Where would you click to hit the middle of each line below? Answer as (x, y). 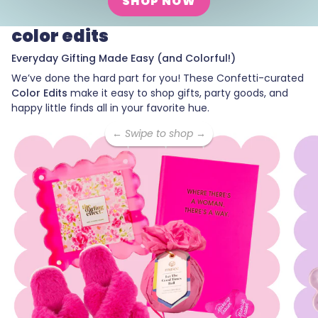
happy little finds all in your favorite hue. (110, 108)
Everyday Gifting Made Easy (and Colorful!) (124, 58)
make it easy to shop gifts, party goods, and (178, 93)
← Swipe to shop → (159, 133)
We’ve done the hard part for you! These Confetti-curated (158, 78)
